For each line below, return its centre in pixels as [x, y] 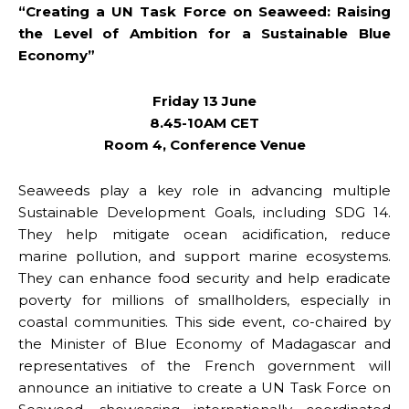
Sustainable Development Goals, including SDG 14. [204, 212]
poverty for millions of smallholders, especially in [204, 299]
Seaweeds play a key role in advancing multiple [204, 190]
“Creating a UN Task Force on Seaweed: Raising [204, 11]
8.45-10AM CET [204, 122]
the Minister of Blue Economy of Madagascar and [204, 343]
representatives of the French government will [204, 365]
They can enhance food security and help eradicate [204, 278]
